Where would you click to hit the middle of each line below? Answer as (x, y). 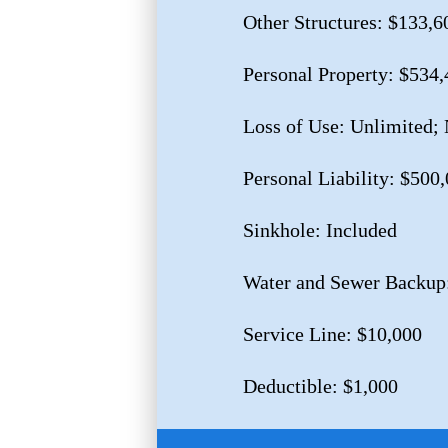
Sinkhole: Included (319, 230)
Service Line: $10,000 (332, 334)
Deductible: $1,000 (320, 386)
